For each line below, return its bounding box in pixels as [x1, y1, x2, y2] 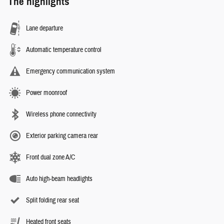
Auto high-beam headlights [26, 174, 92, 183]
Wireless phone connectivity [26, 109, 96, 119]
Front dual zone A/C [26, 152, 75, 162]
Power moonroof [26, 88, 67, 97]
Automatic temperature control [26, 45, 101, 54]
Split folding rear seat [26, 195, 79, 205]
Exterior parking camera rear [26, 131, 98, 140]
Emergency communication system [26, 66, 115, 76]
